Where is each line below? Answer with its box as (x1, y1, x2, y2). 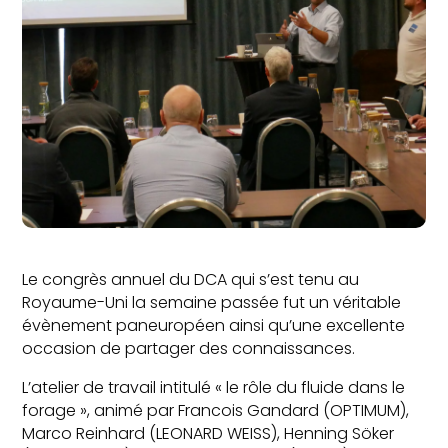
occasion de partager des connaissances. (22, 337, 356, 360)
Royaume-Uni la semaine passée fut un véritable (22, 291, 402, 314)
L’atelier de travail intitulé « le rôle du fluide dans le (22, 376, 406, 399)
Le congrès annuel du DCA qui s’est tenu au (22, 268, 360, 291)
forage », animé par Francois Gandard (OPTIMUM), (22, 399, 410, 422)
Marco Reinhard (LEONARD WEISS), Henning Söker (22, 422, 395, 445)
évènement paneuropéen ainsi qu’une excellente (22, 314, 406, 337)
